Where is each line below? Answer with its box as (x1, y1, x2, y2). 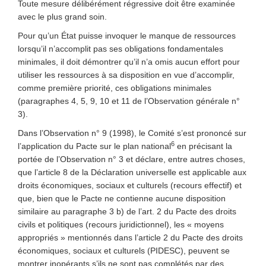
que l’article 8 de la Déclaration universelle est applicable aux (18, 167, 246, 177)
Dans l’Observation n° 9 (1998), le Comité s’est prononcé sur (18, 128, 246, 138)
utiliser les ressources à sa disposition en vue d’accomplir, (18, 70, 235, 80)
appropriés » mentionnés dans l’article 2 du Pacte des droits (18, 233, 243, 242)
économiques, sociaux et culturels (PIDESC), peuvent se (18, 246, 230, 255)
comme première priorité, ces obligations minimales (18, 83, 211, 93)
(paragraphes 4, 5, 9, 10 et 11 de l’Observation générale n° (18, 96, 240, 106)
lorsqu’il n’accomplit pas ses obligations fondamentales (18, 44, 223, 53)
